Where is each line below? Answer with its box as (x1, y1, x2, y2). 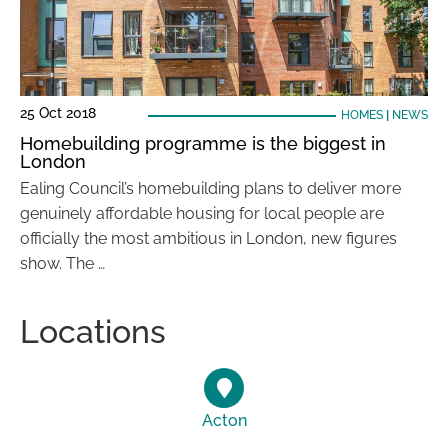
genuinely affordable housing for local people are (20, 204, 384, 223)
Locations (20, 313, 166, 350)
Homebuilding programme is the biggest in (20, 133, 386, 154)
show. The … (20, 254, 105, 273)
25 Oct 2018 (20, 105, 96, 121)
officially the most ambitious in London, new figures (20, 229, 397, 248)
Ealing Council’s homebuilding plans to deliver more (20, 179, 401, 198)
